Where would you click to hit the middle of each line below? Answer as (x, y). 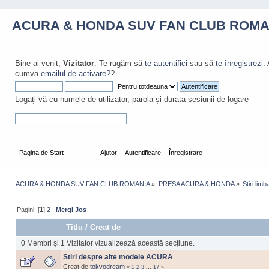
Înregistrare (186, 152)
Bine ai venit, (39, 63)
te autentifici (166, 63)
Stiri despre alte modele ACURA (118, 257)
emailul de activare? (76, 74)
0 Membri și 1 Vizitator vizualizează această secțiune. (107, 243)
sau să (201, 63)
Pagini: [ (29, 209)
